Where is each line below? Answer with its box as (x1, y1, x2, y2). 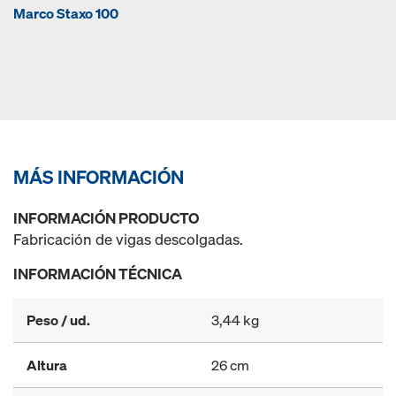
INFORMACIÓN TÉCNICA (13, 263, 182, 284)
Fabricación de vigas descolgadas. (13, 229, 243, 249)
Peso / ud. (27, 310, 90, 330)
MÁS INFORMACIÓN (13, 164, 184, 189)
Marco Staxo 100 (13, 4, 118, 23)
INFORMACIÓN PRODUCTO (13, 208, 199, 228)
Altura (27, 355, 67, 375)
